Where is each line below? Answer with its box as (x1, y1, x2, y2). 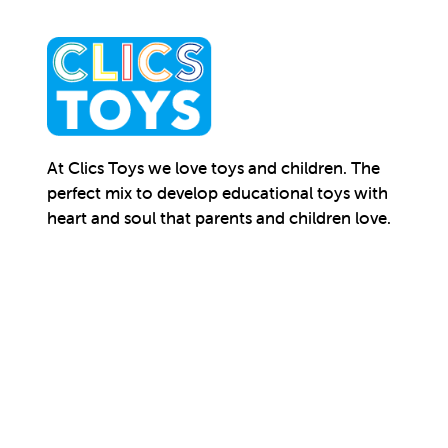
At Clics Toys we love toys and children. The (47, 157, 380, 180)
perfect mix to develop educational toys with (47, 182, 388, 205)
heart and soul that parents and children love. (47, 207, 391, 230)
